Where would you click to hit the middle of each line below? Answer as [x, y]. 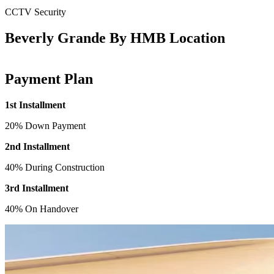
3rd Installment [37, 188]
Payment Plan [49, 79]
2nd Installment [37, 146]
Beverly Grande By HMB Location [115, 38]
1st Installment [35, 105]
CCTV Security [35, 12]
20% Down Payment [45, 125]
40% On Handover [42, 209]
